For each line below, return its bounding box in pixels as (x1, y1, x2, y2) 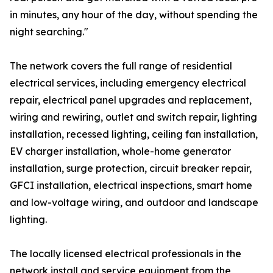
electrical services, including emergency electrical (10, 77, 246, 90)
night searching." (10, 26, 88, 38)
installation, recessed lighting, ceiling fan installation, (10, 128, 258, 141)
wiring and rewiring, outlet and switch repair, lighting (10, 111, 257, 124)
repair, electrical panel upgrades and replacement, (10, 94, 252, 107)
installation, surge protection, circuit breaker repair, (10, 162, 252, 175)
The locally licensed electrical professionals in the (10, 247, 241, 260)
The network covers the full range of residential (10, 60, 232, 73)
